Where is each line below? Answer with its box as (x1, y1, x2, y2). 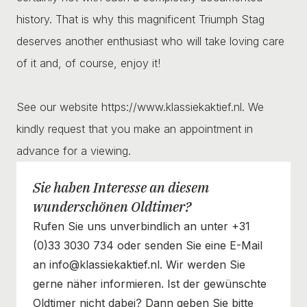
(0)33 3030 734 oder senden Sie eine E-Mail (33, 238, 262, 252)
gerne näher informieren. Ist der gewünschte (33, 276, 267, 291)
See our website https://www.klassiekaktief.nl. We (16, 99, 264, 114)
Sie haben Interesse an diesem (33, 177, 209, 197)
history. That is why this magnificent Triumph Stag (16, 12, 265, 26)
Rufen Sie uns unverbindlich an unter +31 (33, 219, 250, 233)
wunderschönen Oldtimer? (33, 197, 191, 216)
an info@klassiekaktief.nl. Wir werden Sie (33, 257, 245, 271)
